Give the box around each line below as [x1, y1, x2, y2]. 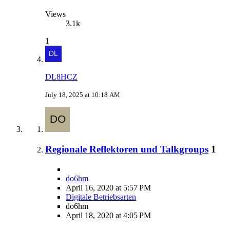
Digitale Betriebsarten [66, 192, 136, 201]
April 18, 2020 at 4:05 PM [66, 210, 151, 220]
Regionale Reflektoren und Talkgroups [45, 143, 208, 155]
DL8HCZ [45, 72, 78, 82]
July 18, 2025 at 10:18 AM [45, 91, 120, 99]
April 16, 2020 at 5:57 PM [66, 183, 151, 192]
